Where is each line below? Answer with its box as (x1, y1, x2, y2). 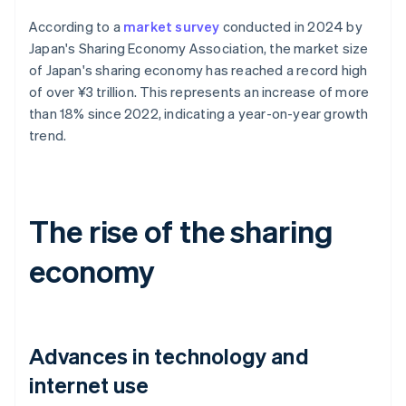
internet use (29, 371, 150, 400)
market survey (123, 17, 220, 36)
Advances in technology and (29, 342, 309, 371)
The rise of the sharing (29, 211, 333, 251)
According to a (29, 17, 123, 36)
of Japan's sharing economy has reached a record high (29, 61, 368, 80)
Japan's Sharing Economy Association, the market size (29, 39, 369, 58)
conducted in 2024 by (219, 17, 362, 36)
